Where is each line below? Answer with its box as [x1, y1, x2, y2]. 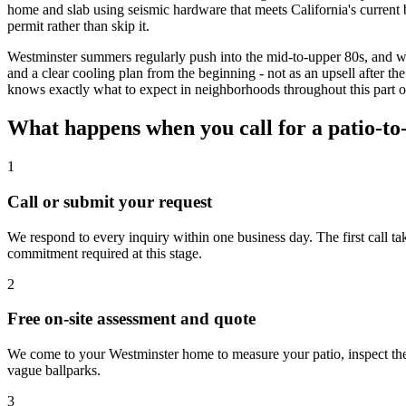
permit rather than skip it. [7, 18, 150, 34]
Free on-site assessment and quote [7, 309, 256, 329]
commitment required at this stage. [7, 245, 202, 261]
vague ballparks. [7, 362, 101, 379]
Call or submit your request [7, 191, 212, 211]
